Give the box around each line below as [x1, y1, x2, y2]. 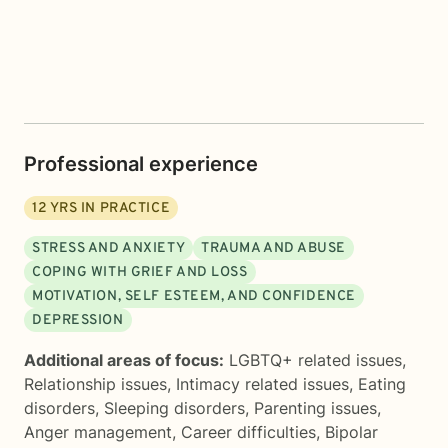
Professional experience [24, 152, 258, 176]
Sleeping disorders [104, 398, 245, 418]
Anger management [24, 422, 172, 442]
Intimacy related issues [176, 374, 349, 394]
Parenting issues [254, 398, 377, 418]
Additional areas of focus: [24, 350, 224, 370]
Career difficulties [181, 422, 316, 442]
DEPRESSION [32, 312, 124, 329]
